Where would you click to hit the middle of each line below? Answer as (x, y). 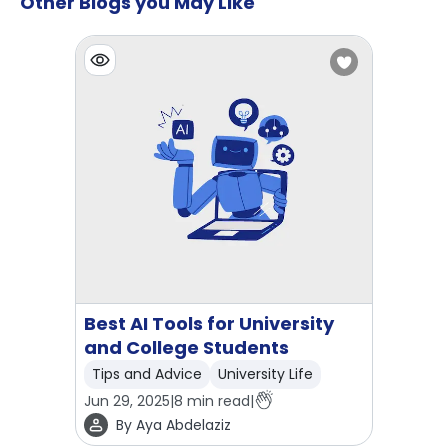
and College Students (186, 347)
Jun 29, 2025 (127, 401)
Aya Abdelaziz (183, 425)
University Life (265, 374)
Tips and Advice (147, 374)
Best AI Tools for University (209, 323)
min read (216, 401)
